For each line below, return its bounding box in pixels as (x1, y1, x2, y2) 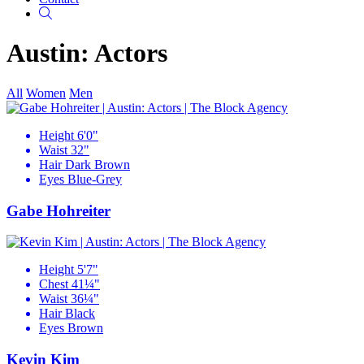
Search (51, 6, 86, 19)
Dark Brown (65, 157, 130, 171)
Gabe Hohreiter (6, 201, 110, 219)
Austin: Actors (6, 38, 167, 68)
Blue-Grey (67, 171, 122, 186)
